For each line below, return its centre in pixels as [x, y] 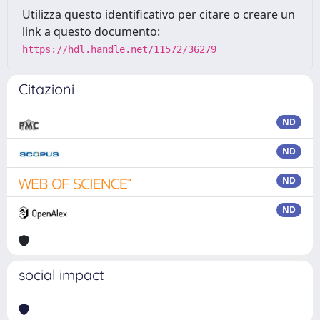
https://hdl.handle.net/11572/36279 [119, 49]
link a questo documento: [91, 31]
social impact [61, 275]
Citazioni [46, 89]
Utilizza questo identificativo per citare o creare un [159, 14]
